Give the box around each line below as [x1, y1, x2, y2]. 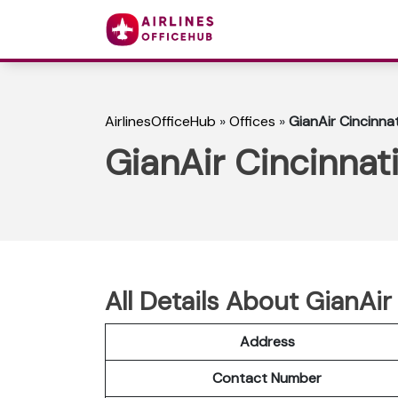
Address [239, 331, 295, 351]
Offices [229, 112, 275, 131]
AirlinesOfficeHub [105, 112, 216, 131]
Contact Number [212, 368, 322, 387]
